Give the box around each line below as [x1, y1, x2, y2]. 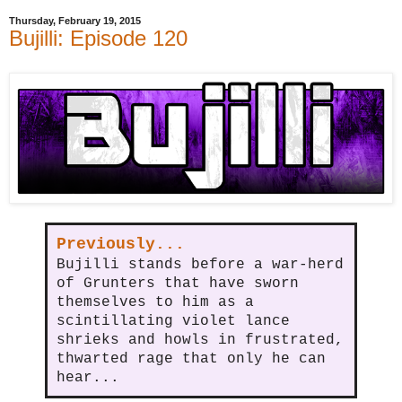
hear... [57, 370, 119, 387]
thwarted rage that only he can [57, 351, 326, 368]
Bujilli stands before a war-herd [57, 257, 344, 274]
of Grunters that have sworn [57, 275, 299, 293]
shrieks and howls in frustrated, [57, 332, 344, 349]
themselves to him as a [57, 294, 254, 311]
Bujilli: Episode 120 [9, 26, 188, 51]
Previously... [57, 235, 185, 254]
